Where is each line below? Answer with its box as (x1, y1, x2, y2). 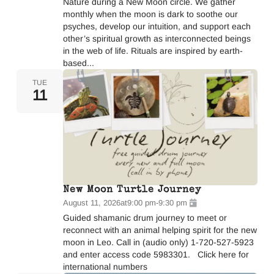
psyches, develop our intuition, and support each (62, 21, 251, 31)
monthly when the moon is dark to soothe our (62, 9, 238, 19)
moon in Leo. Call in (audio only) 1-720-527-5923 (62, 237, 254, 247)
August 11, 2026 (62, 198, 120, 207)
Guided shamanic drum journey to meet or (62, 213, 227, 223)
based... (62, 57, 94, 68)
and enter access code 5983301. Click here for (62, 250, 249, 259)
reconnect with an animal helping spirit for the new (62, 225, 257, 235)
